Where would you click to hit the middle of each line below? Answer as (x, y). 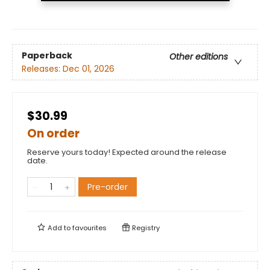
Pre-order (108, 187)
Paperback (47, 55)
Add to (59, 228)
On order (53, 134)
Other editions (199, 56)
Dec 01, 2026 (89, 68)
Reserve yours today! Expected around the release (127, 152)
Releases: (42, 68)
